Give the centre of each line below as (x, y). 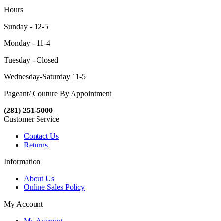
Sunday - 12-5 (26, 27)
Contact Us (41, 136)
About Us (39, 179)
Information (22, 162)
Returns (36, 145)
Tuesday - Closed (31, 60)
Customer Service (32, 119)
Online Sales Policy (54, 187)
